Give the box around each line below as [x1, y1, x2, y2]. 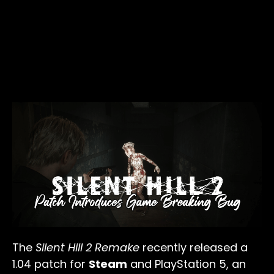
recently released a [143, 240, 248, 256]
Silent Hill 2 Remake [35, 240, 143, 256]
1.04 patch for [12, 256, 89, 272]
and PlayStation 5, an [127, 256, 246, 272]
